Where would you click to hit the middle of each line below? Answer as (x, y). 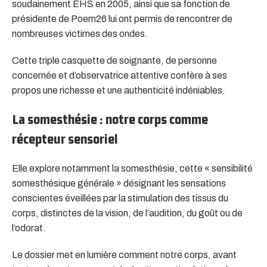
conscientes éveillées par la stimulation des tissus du (120, 198)
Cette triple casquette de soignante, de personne (114, 60)
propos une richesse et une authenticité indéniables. (119, 90)
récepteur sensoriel (65, 139)
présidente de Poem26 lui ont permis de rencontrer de (122, 18)
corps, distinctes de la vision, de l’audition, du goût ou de (127, 213)
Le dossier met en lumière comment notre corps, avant (124, 254)
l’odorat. (29, 228)
